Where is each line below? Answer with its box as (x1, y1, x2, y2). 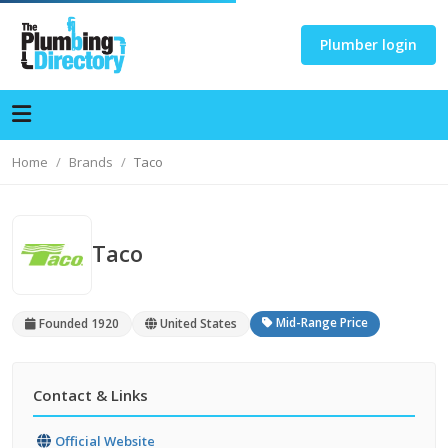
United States (157, 315, 237, 332)
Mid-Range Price (273, 314, 368, 331)
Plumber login (320, 35, 417, 54)
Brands (69, 153, 113, 171)
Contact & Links (33, 385, 148, 405)
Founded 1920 (36, 315, 119, 332)
